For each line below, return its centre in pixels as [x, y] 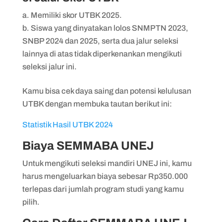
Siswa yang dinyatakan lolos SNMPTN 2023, [109, 28]
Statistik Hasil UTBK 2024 [67, 124]
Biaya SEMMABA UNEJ [88, 145]
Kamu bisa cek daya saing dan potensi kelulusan [107, 91]
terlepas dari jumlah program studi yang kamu [103, 189]
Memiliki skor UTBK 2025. [77, 15]
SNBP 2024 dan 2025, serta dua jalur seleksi [100, 41]
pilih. [31, 202]
